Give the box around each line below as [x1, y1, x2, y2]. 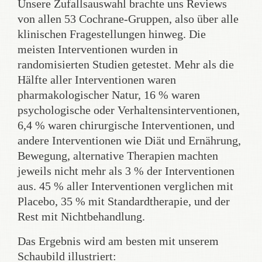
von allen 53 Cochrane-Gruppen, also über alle [18, 12, 239, 25]
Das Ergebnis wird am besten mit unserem [18, 235, 219, 247]
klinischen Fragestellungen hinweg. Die [18, 27, 206, 40]
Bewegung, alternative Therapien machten [18, 149, 218, 162]
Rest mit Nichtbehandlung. [18, 210, 148, 223]
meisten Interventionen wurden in [18, 43, 178, 56]
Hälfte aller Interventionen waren [18, 73, 176, 86]
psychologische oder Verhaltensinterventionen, [18, 104, 240, 116]
